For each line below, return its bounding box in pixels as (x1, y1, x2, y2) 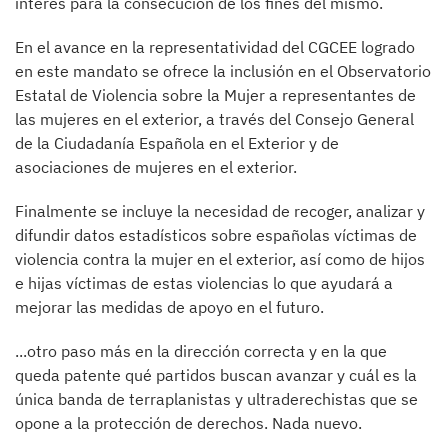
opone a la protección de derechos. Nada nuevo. (15, 413, 362, 434)
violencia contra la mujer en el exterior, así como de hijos (15, 249, 425, 270)
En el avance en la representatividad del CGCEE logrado (15, 37, 415, 58)
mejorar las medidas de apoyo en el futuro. (15, 297, 324, 318)
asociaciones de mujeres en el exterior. (15, 157, 297, 178)
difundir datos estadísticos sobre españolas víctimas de (15, 225, 417, 246)
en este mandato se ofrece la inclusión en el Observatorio (15, 61, 431, 82)
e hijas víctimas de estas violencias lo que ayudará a (15, 273, 393, 294)
